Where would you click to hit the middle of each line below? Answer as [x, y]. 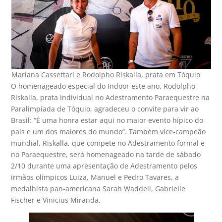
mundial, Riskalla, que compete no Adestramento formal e [108, 143]
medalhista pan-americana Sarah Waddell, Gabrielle [98, 189]
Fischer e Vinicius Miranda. [56, 200]
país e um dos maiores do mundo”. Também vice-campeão [109, 132]
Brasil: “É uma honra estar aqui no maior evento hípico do [107, 120]
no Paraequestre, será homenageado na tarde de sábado [106, 155]
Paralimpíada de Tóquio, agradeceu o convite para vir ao [105, 109]
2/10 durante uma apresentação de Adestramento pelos [104, 166]
